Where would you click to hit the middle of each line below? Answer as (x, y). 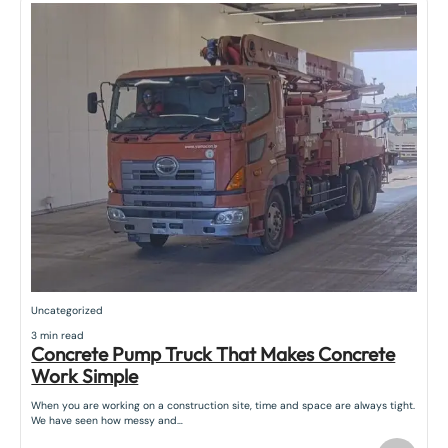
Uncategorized (67, 310)
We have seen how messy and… (107, 420)
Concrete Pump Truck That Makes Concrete (213, 354)
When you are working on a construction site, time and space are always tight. (223, 405)
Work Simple (85, 376)
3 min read (58, 336)
